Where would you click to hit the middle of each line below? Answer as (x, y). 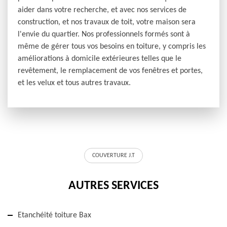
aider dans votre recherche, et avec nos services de (102, 10)
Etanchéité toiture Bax (54, 216)
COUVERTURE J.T (113, 156)
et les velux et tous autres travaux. (74, 83)
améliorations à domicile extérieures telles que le (100, 59)
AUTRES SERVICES (113, 186)
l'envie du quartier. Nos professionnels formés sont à (104, 35)
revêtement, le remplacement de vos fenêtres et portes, (110, 71)
